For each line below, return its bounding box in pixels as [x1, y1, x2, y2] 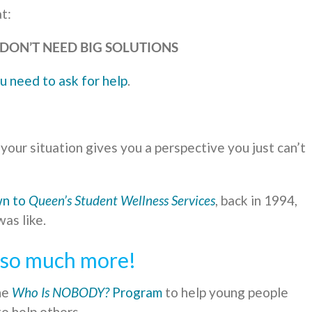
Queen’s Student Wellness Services [29, 192, 215, 209]
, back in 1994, [215, 192, 297, 209]
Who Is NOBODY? [12, 284, 109, 301]
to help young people [162, 284, 288, 301]
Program [109, 284, 162, 301]
